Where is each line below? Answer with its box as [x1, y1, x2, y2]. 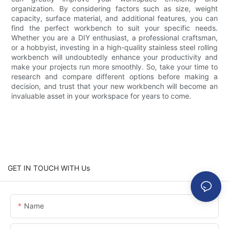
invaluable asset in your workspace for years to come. [11, 91, 192, 100]
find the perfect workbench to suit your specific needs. [11, 23, 218, 32]
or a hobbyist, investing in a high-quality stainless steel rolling [11, 42, 218, 52]
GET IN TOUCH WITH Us [8, 163, 90, 172]
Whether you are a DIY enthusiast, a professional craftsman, [11, 33, 218, 42]
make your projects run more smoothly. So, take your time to [11, 62, 218, 71]
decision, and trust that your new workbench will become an [11, 81, 218, 90]
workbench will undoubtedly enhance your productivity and [11, 52, 218, 61]
